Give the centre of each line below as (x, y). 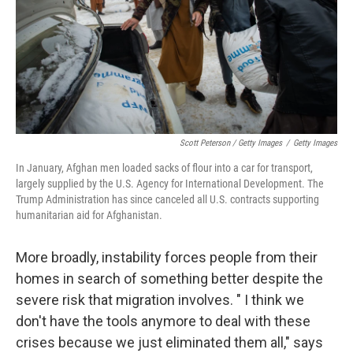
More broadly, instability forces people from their (167, 257)
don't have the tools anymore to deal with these (163, 321)
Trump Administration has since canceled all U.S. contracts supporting (167, 199)
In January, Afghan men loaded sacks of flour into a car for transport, (164, 168)
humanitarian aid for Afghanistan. (89, 215)
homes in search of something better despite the (169, 279)
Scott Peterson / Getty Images (231, 143)
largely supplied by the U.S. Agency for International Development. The (170, 184)
